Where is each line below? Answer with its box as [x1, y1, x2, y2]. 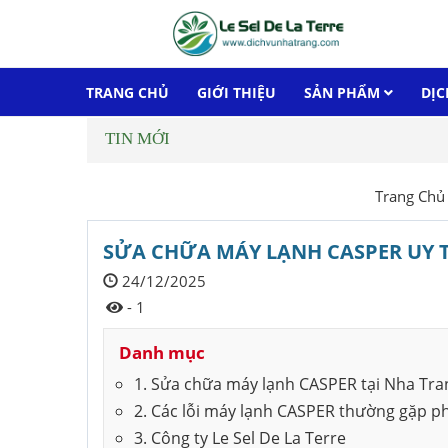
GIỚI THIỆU [197, 83, 276, 102]
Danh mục [119, 341, 205, 364]
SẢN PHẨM [304, 83, 384, 102]
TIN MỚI [105, 128, 170, 148]
